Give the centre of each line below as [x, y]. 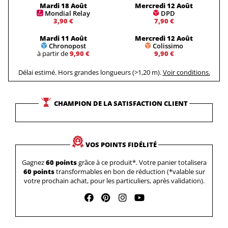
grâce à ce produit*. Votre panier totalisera [141, 162]
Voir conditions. [186, 72]
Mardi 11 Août [63, 38]
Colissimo [168, 46]
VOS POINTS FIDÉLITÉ [121, 145]
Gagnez [34, 162]
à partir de [53, 53]
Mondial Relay [67, 13]
